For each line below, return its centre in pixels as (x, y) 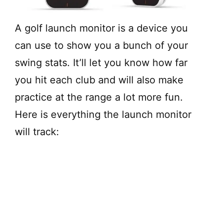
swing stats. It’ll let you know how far (101, 62)
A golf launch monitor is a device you (101, 28)
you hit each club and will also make (99, 80)
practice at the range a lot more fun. (99, 97)
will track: (37, 131)
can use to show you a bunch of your (101, 45)
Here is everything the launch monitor (103, 114)
